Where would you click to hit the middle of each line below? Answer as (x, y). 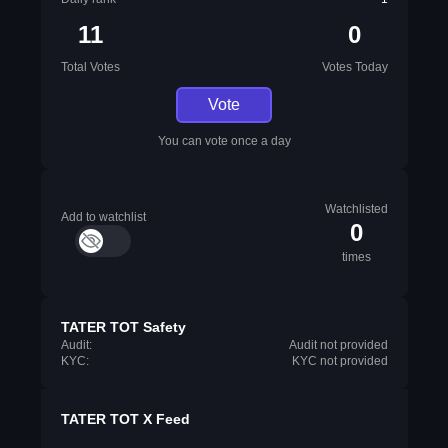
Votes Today (354, 67)
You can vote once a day (224, 141)
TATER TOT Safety (123, 327)
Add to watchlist (103, 217)
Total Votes (90, 67)
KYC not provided (339, 361)
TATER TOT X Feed (125, 419)
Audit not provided (338, 345)
